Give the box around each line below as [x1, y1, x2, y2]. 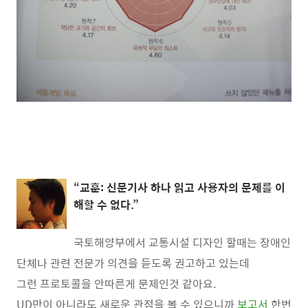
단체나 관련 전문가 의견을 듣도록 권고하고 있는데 [16, 254, 250, 272]
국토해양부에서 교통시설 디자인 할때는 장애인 [74, 233, 291, 251]
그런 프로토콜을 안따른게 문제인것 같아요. [16, 274, 216, 292]
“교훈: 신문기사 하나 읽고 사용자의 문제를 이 [74, 178, 285, 196]
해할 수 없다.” [74, 195, 139, 213]
